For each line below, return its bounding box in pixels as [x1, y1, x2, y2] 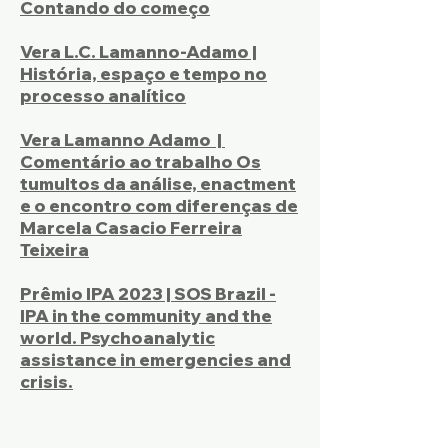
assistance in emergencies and [20, 349, 291, 370]
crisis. [20, 371, 73, 392]
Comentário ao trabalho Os [20, 151, 261, 172]
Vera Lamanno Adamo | [20, 129, 225, 150]
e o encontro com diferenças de [20, 195, 298, 216]
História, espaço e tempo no [20, 63, 267, 84]
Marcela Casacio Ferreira [20, 217, 242, 238]
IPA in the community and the [20, 305, 272, 326]
